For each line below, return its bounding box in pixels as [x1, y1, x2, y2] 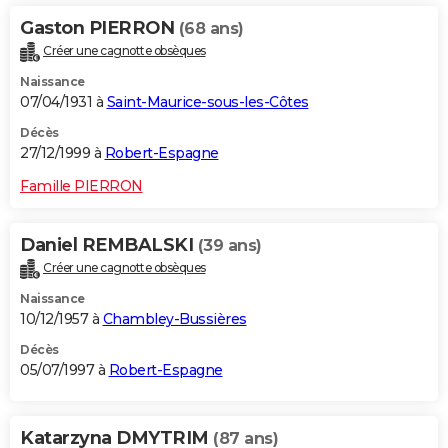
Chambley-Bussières [102, 309, 247, 328]
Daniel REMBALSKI [20, 234, 198, 257]
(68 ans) [178, 19, 244, 39]
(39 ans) [197, 236, 262, 256]
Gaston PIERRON [20, 17, 179, 40]
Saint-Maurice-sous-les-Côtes [106, 93, 309, 112]
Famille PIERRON [20, 177, 143, 196]
